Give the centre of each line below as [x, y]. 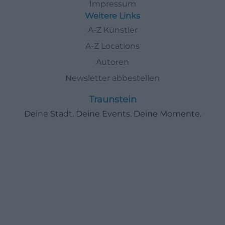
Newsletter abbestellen [113, 78]
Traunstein [113, 99]
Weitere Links [113, 16]
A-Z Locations [113, 46]
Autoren [113, 62]
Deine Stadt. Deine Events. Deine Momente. [113, 114]
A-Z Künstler [113, 30]
